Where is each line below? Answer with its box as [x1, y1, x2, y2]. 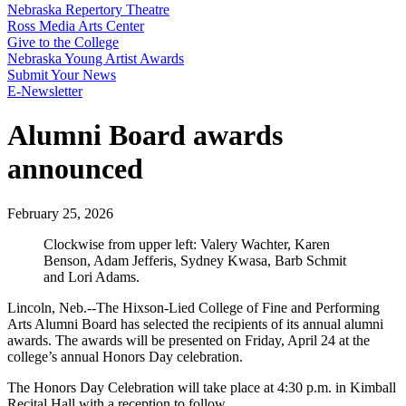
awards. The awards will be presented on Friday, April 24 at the [7, 332, 370, 348]
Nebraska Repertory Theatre [7, 2, 169, 17]
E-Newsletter [7, 83, 82, 99]
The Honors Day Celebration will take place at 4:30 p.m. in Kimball [7, 379, 396, 395]
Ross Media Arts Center [7, 18, 144, 34]
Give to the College [7, 34, 119, 50]
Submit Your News [7, 67, 116, 82]
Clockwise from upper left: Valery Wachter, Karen [43, 236, 330, 252]
